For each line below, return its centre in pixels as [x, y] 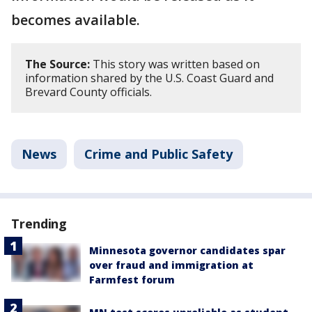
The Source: [57, 64]
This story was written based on [175, 64]
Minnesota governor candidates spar [187, 250]
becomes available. [76, 20]
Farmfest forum [132, 280]
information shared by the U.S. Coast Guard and [149, 78]
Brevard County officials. [88, 92]
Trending [39, 224]
